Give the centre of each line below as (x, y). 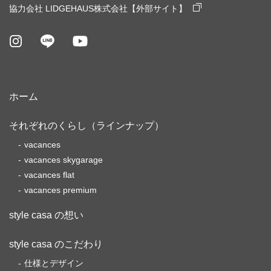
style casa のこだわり (56, 244)
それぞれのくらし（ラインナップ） (87, 125)
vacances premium (60, 190)
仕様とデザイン (54, 263)
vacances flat (49, 175)
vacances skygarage (64, 159)
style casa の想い (46, 215)
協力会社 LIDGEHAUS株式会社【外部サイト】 (98, 8)
